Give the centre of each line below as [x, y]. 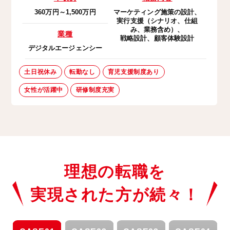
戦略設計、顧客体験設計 [157, 39]
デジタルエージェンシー [65, 48]
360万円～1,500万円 [65, 12]
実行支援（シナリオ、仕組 [157, 21]
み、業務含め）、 [157, 30]
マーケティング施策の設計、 [157, 12]
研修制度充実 [95, 90]
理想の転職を [115, 172]
